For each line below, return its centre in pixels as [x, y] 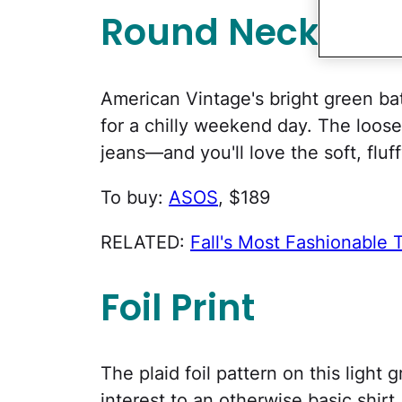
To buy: [135, 197]
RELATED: [145, 242]
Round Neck [210, 33]
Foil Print [178, 307]
